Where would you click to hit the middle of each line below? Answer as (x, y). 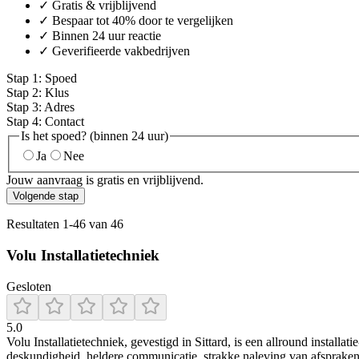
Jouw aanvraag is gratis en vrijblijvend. (105, 180)
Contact (65, 121)
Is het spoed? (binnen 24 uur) (95, 135)
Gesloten (29, 286)
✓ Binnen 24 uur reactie (100, 35)
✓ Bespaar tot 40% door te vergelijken (136, 20)
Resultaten (34, 224)
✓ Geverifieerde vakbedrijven (114, 50)
